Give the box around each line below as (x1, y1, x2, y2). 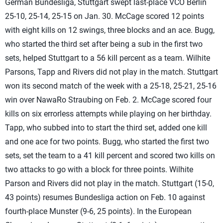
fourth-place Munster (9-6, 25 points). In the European (5, 207, 192, 216)
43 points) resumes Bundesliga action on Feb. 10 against (5, 193, 205, 202)
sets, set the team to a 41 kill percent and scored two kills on (5, 151, 215, 160)
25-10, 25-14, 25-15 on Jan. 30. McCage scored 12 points (5, 11, 204, 21)
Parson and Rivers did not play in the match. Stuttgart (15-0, (5, 179, 214, 188)
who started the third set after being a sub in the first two (5, 39, 203, 49)
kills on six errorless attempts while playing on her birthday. (5, 109, 212, 118)
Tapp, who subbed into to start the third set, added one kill (5, 123, 207, 132)
